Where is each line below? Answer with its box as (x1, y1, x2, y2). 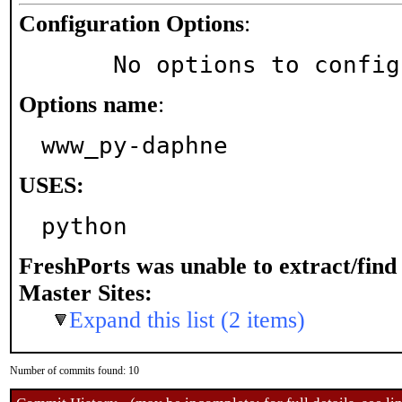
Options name (19, 92, 158, 118)
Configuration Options (19, 11, 244, 37)
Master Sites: (19, 280, 153, 306)
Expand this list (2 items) (69, 307, 305, 333)
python (41, 213, 127, 240)
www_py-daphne (41, 132, 228, 159)
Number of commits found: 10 (10, 364, 139, 377)
